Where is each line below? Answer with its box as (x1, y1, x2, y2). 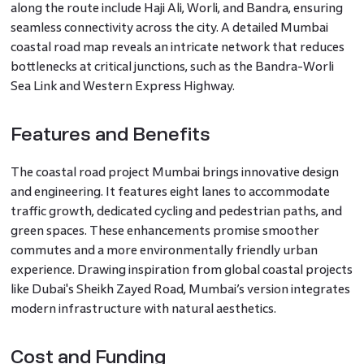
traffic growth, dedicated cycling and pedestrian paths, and (10, 203, 342, 218)
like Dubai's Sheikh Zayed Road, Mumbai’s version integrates (10, 281, 350, 296)
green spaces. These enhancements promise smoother (10, 223, 319, 237)
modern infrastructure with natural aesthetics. (10, 301, 276, 315)
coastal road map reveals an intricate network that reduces (10, 39, 344, 54)
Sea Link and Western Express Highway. (10, 78, 235, 93)
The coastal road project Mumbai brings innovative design (10, 164, 339, 179)
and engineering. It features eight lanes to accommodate (10, 184, 330, 198)
